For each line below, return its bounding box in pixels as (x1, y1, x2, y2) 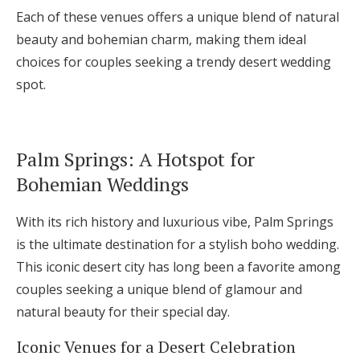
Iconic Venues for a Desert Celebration (16, 336, 296, 358)
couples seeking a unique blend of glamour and (16, 280, 302, 299)
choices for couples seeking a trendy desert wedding (16, 53, 331, 72)
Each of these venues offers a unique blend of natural (16, 8, 339, 27)
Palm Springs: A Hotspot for (16, 146, 255, 173)
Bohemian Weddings (16, 171, 189, 198)
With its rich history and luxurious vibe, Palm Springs (16, 213, 333, 231)
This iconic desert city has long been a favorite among (16, 258, 341, 276)
